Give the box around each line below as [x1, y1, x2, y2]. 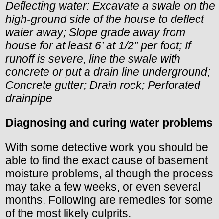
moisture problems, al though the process [5, 167, 213, 180]
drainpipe [5, 92, 52, 105]
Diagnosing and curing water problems [5, 116, 213, 130]
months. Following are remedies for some [5, 194, 213, 207]
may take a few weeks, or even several [5, 180, 201, 194]
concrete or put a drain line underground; [5, 66, 210, 79]
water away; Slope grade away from [5, 26, 185, 39]
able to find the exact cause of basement [5, 154, 208, 167]
